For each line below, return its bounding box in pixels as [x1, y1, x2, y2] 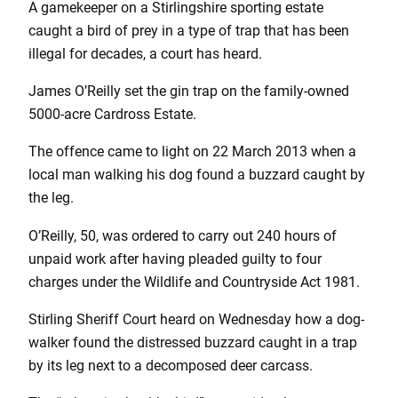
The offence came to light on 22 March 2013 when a [28, 143, 356, 161]
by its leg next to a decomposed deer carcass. [28, 357, 313, 375]
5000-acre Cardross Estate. [28, 106, 196, 123]
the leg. [28, 189, 74, 207]
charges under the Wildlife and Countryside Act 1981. [28, 273, 360, 291]
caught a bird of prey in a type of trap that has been [28, 21, 349, 39]
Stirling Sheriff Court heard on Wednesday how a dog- [28, 311, 364, 329]
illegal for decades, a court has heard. [28, 44, 262, 62]
